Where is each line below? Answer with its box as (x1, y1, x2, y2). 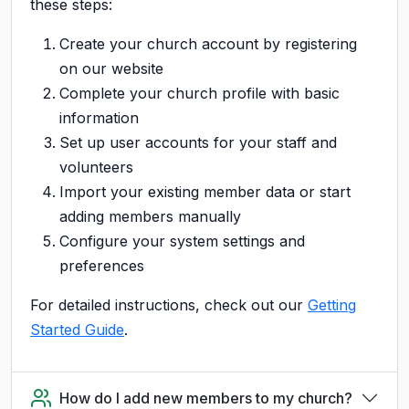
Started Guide (30, 320, 124, 339)
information (59, 108, 139, 127)
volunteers (59, 157, 133, 176)
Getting (308, 295, 356, 314)
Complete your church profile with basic (59, 83, 340, 102)
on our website (59, 58, 163, 78)
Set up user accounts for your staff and (59, 132, 337, 152)
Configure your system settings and (59, 231, 305, 250)
